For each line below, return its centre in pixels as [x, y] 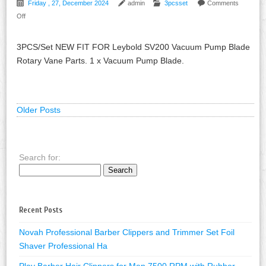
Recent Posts [41, 210]
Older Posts [39, 110]
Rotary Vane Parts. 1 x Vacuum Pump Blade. [101, 60]
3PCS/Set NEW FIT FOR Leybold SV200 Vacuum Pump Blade [134, 47]
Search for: [40, 158]
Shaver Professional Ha [64, 246]
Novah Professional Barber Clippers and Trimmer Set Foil [127, 232]
